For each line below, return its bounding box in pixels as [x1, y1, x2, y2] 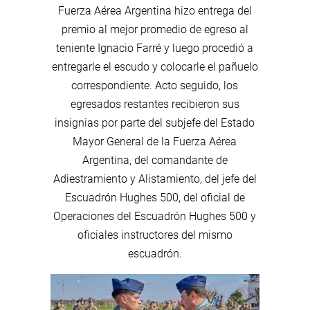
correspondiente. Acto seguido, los [71, 78, 239, 92]
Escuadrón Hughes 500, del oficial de [64, 190, 245, 204]
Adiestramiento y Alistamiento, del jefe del [53, 172, 257, 185]
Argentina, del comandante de [82, 153, 228, 167]
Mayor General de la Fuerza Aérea [73, 134, 237, 148]
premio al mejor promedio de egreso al [61, 22, 248, 36]
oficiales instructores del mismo [77, 228, 232, 241]
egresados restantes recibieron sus [70, 97, 239, 111]
